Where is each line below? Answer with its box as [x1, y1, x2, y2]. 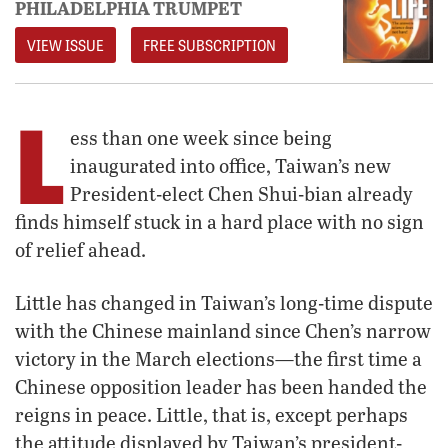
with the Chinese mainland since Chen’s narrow [15, 318, 431, 344]
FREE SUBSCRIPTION [143, 35, 276, 56]
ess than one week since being [70, 125, 332, 151]
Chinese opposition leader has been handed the [15, 374, 427, 400]
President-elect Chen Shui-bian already [70, 181, 413, 207]
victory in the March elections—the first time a [15, 346, 422, 372]
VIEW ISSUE [27, 35, 104, 56]
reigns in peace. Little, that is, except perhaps [15, 402, 408, 428]
